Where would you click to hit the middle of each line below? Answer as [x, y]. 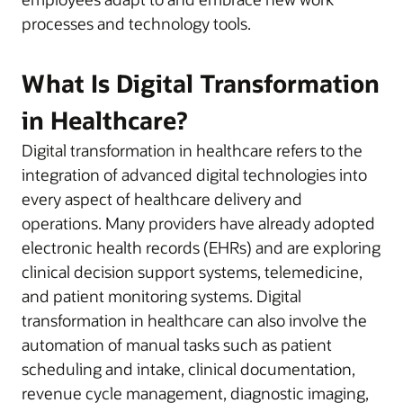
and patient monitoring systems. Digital [161, 296]
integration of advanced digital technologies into [194, 174]
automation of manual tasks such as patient [177, 344]
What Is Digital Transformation [201, 83]
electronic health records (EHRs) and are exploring [201, 247]
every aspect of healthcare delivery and [162, 198]
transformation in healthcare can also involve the [194, 320]
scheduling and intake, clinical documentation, [188, 368]
